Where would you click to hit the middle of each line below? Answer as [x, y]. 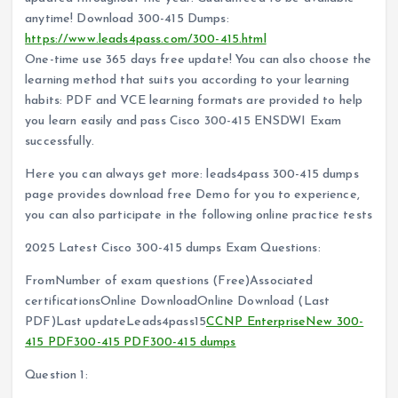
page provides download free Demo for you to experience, [192, 195]
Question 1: [56, 376]
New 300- [335, 322]
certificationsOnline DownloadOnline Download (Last [178, 302]
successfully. [60, 142]
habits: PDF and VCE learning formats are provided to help [194, 101]
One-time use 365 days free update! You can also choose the [199, 60]
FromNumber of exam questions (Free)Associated [169, 282]
